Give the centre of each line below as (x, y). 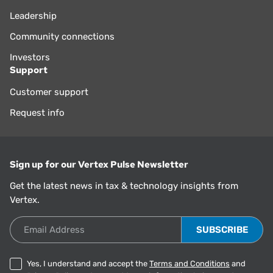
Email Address (40, 223)
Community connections (62, 36)
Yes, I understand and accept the (88, 264)
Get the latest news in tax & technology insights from (124, 186)
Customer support (49, 92)
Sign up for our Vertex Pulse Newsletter (99, 164)
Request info (37, 112)
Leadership (33, 16)
